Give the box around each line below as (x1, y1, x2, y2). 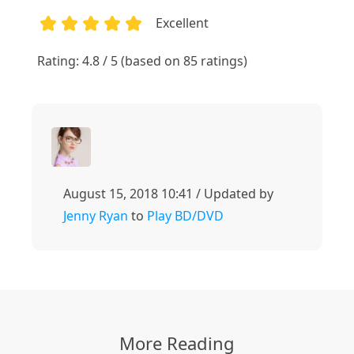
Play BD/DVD (147, 207, 224, 225)
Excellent (156, 14, 209, 32)
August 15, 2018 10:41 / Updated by (63, 185, 273, 203)
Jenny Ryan (63, 207, 128, 225)
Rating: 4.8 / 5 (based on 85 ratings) (37, 52, 248, 70)
